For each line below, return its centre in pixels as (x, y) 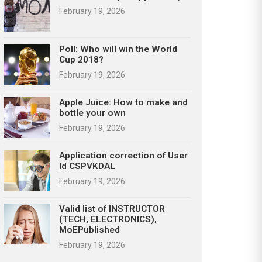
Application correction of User (123, 156)
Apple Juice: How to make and (123, 102)
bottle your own (92, 113)
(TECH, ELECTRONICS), (108, 219)
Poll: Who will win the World (118, 49)
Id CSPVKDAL (87, 166)
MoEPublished (89, 230)
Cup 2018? (81, 60)
